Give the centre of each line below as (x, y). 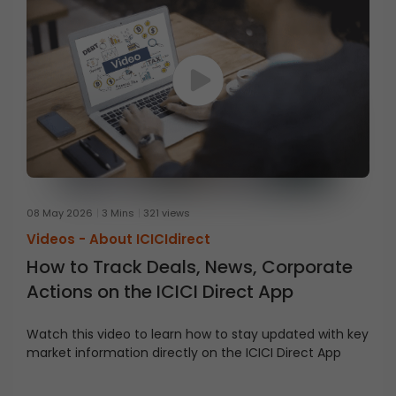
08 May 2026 (60, 213)
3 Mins (118, 213)
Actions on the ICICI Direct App (160, 291)
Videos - (58, 239)
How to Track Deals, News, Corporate (190, 267)
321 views (167, 213)
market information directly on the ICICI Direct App (184, 352)
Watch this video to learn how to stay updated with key (198, 334)
